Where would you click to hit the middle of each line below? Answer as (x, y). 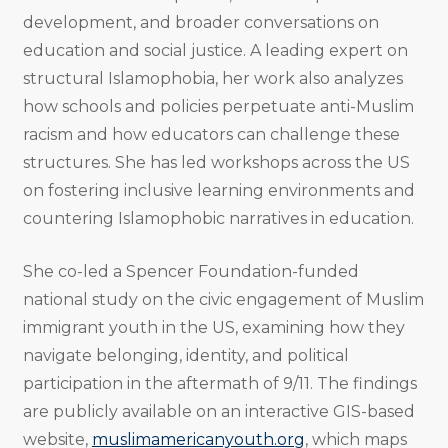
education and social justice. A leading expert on (215, 51)
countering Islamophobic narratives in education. (218, 219)
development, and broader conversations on (200, 23)
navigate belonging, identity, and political (185, 356)
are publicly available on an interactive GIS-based (218, 412)
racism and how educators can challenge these (211, 135)
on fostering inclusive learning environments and (218, 191)
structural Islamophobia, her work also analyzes (212, 79)
